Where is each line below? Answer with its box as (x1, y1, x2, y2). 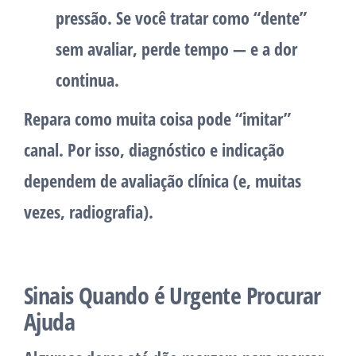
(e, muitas (233, 168, 301, 193)
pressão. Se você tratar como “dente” (56, 6, 307, 30)
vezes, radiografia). (24, 199, 153, 224)
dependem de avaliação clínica (24, 168, 233, 193)
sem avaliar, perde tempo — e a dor (56, 37, 297, 61)
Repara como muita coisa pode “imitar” (24, 106, 291, 131)
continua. (56, 68, 119, 92)
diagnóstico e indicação (129, 137, 284, 162)
